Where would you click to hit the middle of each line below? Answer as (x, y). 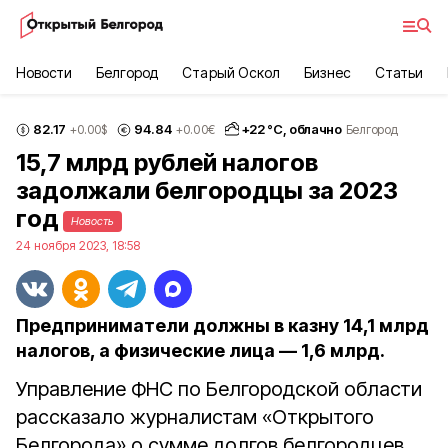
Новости (44, 72)
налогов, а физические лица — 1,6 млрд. (200, 350)
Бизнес (327, 72)
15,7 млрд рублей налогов (167, 162)
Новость (92, 221)
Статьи (399, 72)
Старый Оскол (231, 72)
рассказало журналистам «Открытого (195, 417)
